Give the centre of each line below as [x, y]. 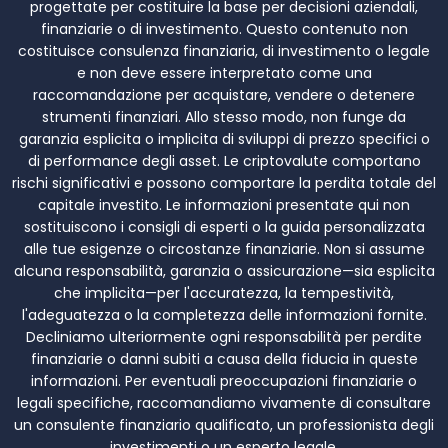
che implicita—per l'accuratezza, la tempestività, [224, 293]
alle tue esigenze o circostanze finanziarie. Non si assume [224, 249]
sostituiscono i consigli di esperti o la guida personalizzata [224, 227]
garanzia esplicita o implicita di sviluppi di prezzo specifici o [224, 139]
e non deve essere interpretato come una [224, 73]
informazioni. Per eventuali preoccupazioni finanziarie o [224, 381]
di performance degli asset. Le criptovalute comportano [224, 161]
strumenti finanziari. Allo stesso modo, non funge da [224, 117]
